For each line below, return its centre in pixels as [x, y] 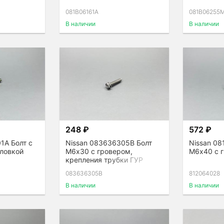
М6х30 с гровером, [99, 151]
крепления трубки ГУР [104, 159]
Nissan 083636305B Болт [109, 142]
